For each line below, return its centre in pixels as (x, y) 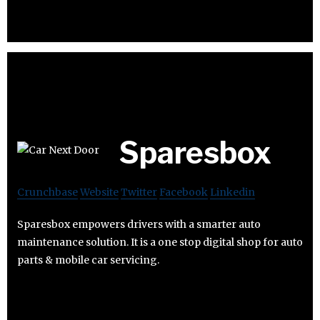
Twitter (139, 192)
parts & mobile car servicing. (88, 260)
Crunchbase (47, 192)
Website (99, 192)
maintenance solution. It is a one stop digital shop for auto (160, 242)
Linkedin (232, 192)
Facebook (184, 192)
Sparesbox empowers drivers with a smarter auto (139, 225)
